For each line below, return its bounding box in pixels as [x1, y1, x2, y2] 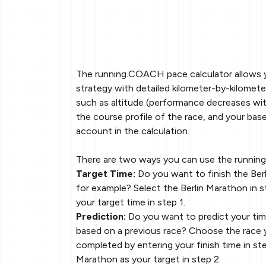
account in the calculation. [76, 125, 189, 137]
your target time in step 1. [76, 197, 185, 208]
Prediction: [76, 211, 126, 223]
